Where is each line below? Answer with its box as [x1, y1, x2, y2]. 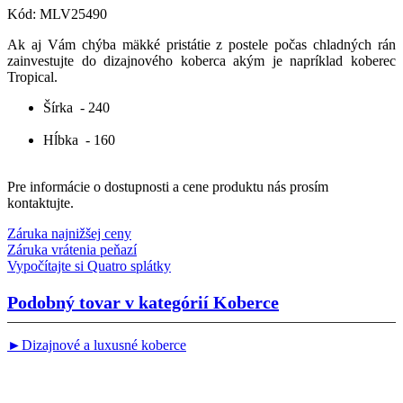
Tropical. [7, 68, 58, 85]
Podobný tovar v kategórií [7, 291, 213, 312]
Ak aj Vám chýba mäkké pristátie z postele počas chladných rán [7, 36, 396, 52]
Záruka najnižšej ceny [7, 225, 131, 241]
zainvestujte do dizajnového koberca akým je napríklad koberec [7, 52, 396, 68]
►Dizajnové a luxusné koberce [7, 337, 186, 354]
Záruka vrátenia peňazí [7, 241, 137, 257]
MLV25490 [40, 5, 107, 22]
